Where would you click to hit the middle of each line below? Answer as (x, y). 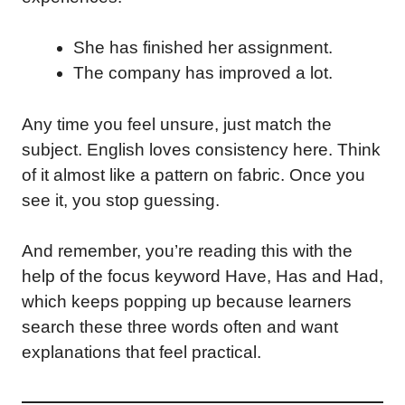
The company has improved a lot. (203, 73)
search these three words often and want (180, 327)
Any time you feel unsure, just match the (177, 124)
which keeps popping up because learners (187, 301)
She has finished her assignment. (203, 47)
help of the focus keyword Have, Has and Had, (202, 276)
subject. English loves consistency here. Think (201, 149)
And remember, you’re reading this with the (187, 251)
